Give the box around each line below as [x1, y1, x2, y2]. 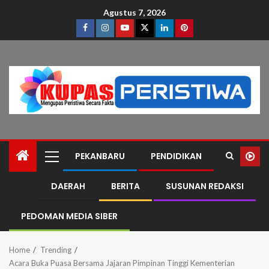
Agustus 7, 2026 [103, 7, 166, 18]
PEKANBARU [75, 150, 125, 163]
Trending [40, 245, 71, 255]
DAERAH [51, 180, 85, 193]
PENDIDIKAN [151, 150, 202, 163]
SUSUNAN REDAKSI [166, 180, 244, 193]
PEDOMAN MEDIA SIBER [21, 210, 118, 223]
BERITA [111, 180, 140, 193]
